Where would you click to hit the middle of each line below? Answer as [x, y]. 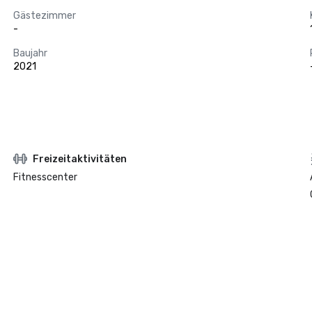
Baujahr [30, 53]
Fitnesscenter [45, 177]
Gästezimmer [44, 16]
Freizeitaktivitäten [79, 159]
